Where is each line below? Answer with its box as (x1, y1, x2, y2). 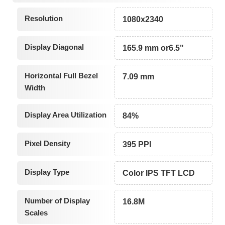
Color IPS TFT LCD (123, 169, 195, 178)
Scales (24, 208, 48, 217)
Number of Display (24, 196, 90, 205)
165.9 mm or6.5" (123, 44, 184, 53)
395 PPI (123, 140, 152, 149)
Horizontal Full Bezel (24, 71, 98, 80)
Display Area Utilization (24, 110, 106, 120)
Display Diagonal (24, 43, 84, 52)
